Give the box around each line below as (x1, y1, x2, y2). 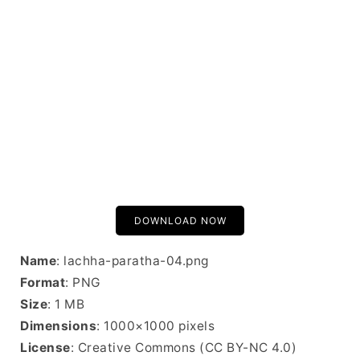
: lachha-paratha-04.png (56, 253, 209, 268)
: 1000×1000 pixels (96, 318, 215, 333)
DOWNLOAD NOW (133, 215, 227, 227)
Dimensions (20, 318, 96, 333)
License (20, 340, 71, 355)
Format (20, 275, 65, 290)
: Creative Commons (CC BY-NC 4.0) (70, 340, 297, 355)
